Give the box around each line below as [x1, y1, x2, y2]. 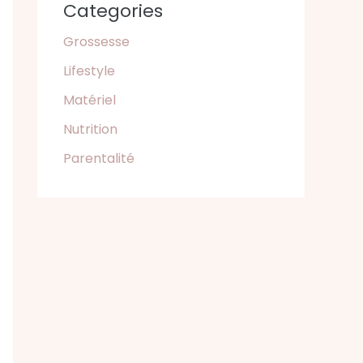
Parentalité [63, 149, 135, 169]
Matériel [63, 91, 116, 110]
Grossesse [63, 32, 130, 52]
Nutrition [63, 120, 117, 139]
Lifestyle [63, 62, 115, 81]
